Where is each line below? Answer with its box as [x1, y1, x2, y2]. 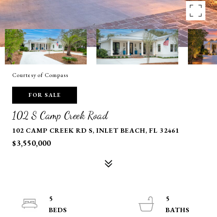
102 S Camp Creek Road [12, 109, 108, 122]
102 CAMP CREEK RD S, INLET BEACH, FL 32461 [12, 126, 179, 135]
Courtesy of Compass [12, 71, 68, 79]
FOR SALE [29, 91, 61, 99]
